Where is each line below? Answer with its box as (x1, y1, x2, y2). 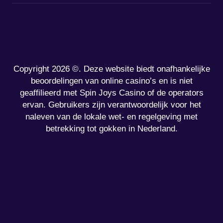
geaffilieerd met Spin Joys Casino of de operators (19, 88, 204, 98)
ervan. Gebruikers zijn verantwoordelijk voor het (22, 100, 201, 110)
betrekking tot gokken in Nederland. (45, 123, 178, 133)
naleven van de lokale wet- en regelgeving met (25, 111, 198, 121)
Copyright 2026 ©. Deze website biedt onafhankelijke (13, 64, 210, 74)
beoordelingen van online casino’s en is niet (30, 76, 193, 86)
